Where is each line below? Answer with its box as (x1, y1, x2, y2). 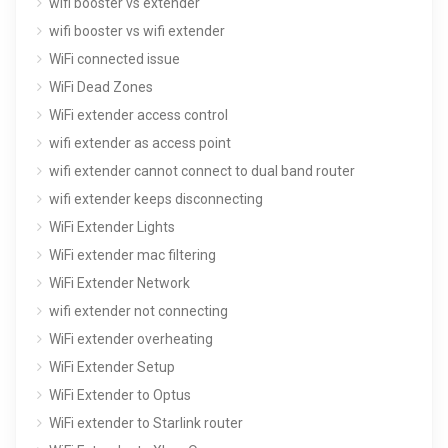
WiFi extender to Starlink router (49, 414, 243, 431)
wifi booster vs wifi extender (49, 22, 225, 39)
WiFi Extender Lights (49, 218, 175, 235)
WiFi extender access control (49, 106, 228, 123)
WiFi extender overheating (49, 330, 213, 347)
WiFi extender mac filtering (49, 246, 216, 263)
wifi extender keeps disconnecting (49, 190, 263, 207)
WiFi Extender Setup (49, 358, 175, 375)
